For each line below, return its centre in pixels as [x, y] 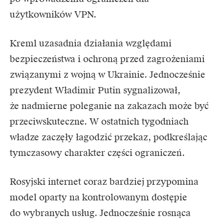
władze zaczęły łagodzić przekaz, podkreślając [109, 137]
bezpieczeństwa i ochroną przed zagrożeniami [107, 59]
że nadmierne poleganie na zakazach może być [109, 106]
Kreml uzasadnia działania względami [91, 43]
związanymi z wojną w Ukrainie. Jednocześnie [108, 74]
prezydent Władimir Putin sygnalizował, [95, 90]
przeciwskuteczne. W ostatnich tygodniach [99, 121]
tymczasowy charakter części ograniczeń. [97, 153]
